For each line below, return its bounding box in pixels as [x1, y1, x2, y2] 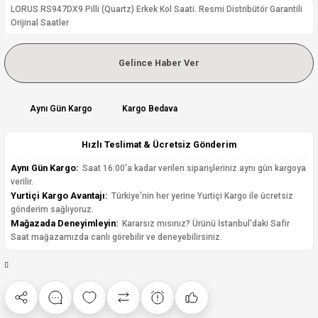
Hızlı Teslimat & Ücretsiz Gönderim [82, 139, 236, 150]
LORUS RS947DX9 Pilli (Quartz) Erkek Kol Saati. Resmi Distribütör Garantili [11, 4, 302, 14]
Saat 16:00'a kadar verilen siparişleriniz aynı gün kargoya [80, 163, 306, 173]
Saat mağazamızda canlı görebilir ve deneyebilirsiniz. [11, 232, 222, 242]
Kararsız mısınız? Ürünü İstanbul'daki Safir [120, 219, 290, 229]
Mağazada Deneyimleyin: [11, 218, 119, 229]
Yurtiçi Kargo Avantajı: [11, 190, 108, 201]
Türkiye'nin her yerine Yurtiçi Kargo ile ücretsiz [109, 191, 293, 201]
